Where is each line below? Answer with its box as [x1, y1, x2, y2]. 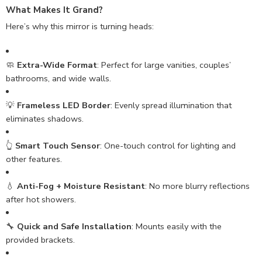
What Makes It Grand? [6, 4, 103, 16]
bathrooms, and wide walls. [6, 72, 111, 84]
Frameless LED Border [17, 99, 111, 111]
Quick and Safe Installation [17, 220, 132, 232]
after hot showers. [6, 193, 76, 205]
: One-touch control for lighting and [100, 139, 236, 151]
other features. [6, 153, 62, 165]
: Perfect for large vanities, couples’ [97, 58, 231, 71]
